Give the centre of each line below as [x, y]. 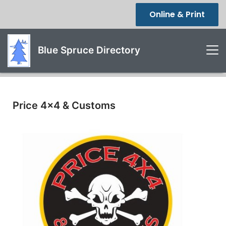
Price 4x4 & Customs [64, 105]
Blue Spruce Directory [88, 50]
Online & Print [177, 14]
